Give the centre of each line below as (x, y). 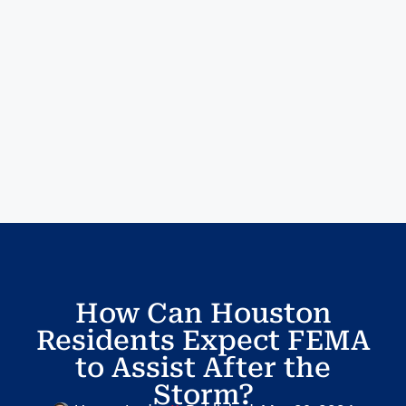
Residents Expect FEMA (203, 340)
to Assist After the (203, 367)
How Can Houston (203, 313)
